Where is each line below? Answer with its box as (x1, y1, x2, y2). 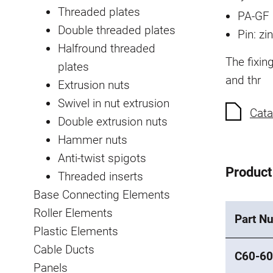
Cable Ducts (34, 242, 94, 257)
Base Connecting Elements (34, 187, 170, 202)
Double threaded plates (58, 23, 175, 37)
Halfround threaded (58, 41, 155, 55)
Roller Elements (34, 205, 113, 220)
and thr (225, 73, 261, 87)
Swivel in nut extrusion (58, 96, 169, 110)
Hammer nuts (58, 132, 127, 147)
